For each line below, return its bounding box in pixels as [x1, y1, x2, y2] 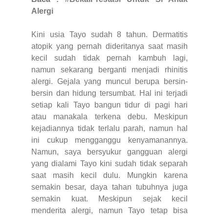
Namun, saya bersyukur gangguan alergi [31, 147, 188, 156]
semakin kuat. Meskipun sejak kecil [31, 194, 188, 203]
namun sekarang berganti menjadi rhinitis [31, 65, 188, 74]
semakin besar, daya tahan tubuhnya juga [31, 182, 188, 191]
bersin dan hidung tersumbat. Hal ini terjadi [31, 88, 188, 97]
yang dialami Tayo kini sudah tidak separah [31, 159, 188, 168]
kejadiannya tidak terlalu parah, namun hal [31, 124, 188, 132]
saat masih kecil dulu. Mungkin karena [31, 171, 188, 179]
